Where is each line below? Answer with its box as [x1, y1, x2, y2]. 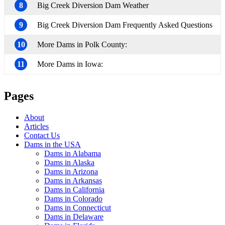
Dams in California [44, 185, 104, 194]
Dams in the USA [24, 140, 81, 149]
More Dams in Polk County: [37, 40, 127, 49]
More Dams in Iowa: [37, 60, 103, 69]
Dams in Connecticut [44, 203, 111, 212]
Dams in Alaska [44, 158, 94, 167]
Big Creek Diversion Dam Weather [37, 1, 149, 10]
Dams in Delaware [44, 212, 103, 221]
